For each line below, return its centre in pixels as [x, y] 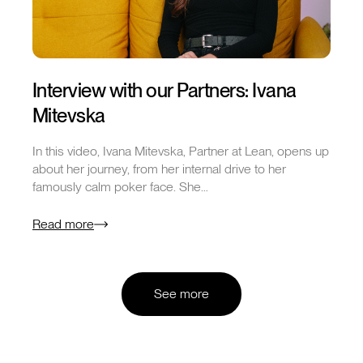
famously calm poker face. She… [120, 186]
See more [181, 293]
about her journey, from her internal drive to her [159, 169]
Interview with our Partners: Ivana [164, 90]
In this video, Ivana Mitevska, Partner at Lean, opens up [181, 151]
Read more [63, 224]
